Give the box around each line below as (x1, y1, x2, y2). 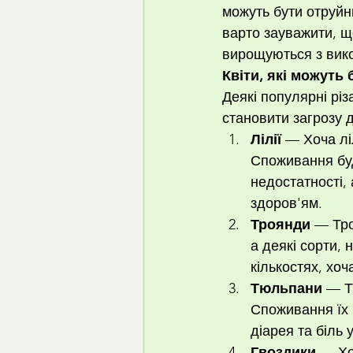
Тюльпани (251, 280, 322, 297)
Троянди (251, 216, 310, 233)
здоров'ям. (251, 195, 322, 212)
